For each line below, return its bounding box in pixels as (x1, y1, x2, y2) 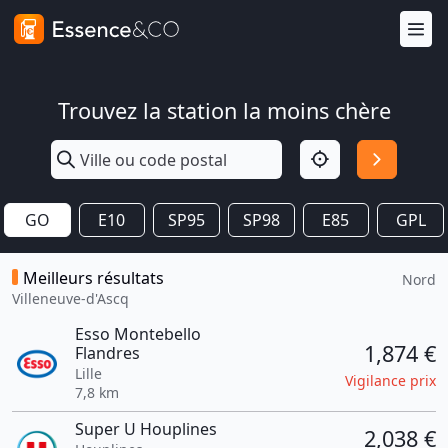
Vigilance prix (345, 370, 436, 390)
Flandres (74, 342, 140, 364)
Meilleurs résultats (23, 267, 164, 289)
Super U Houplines (74, 418, 217, 440)
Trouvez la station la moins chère (57, 96, 391, 125)
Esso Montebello (74, 323, 201, 345)
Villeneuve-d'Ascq (12, 289, 129, 308)
